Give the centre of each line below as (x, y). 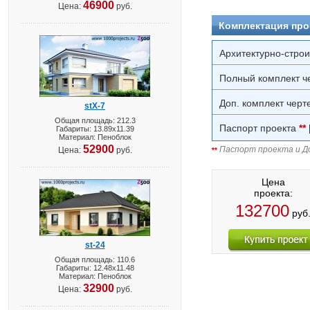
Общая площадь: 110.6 (95, 259)
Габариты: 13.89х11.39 (95, 129)
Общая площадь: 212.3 (95, 120)
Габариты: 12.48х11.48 (95, 268)
